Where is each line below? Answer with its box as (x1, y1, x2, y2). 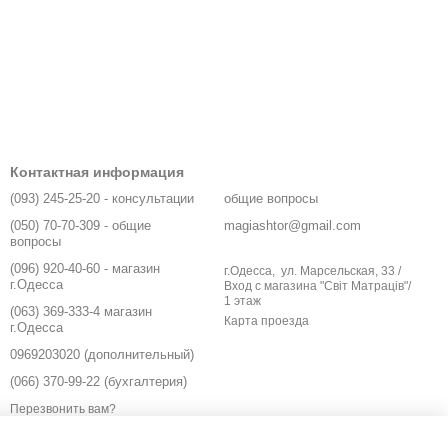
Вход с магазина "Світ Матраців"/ (224, 279, 411, 294)
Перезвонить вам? (10, 401, 116, 416)
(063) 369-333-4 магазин (10, 304, 152, 320)
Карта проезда (224, 314, 309, 329)
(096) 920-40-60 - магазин (10, 261, 160, 277)
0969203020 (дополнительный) (10, 347, 194, 363)
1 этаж (224, 294, 261, 309)
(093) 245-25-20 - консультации (10, 191, 194, 207)
